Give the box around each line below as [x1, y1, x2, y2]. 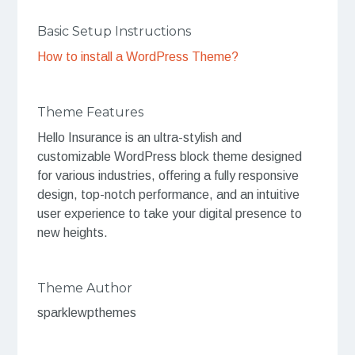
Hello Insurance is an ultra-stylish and [36, 130, 242, 144]
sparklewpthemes [36, 306, 136, 320]
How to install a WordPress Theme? [36, 50, 239, 64]
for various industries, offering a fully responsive [36, 168, 299, 182]
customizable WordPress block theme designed [36, 149, 302, 163]
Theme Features [36, 105, 143, 120]
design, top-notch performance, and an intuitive [36, 187, 300, 201]
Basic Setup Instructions [36, 24, 191, 40]
